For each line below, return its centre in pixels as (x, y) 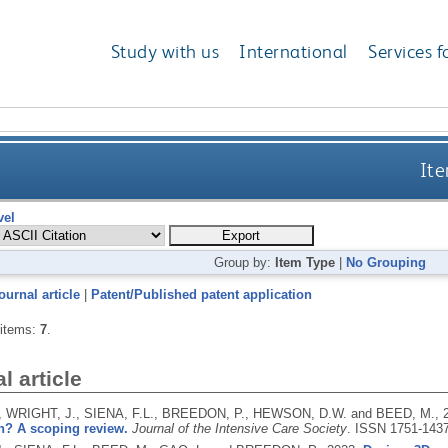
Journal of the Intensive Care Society (239, 428)
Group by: (245, 262)
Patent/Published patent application (201, 294)
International (293, 52)
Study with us (165, 52)
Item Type (305, 262)
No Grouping (386, 262)
